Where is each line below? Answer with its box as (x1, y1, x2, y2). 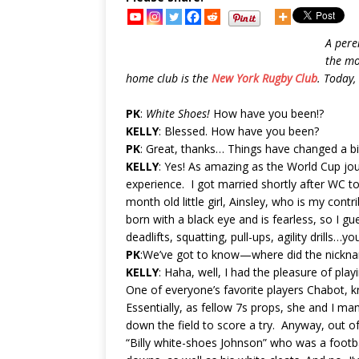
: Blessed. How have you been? (159, 123, 319, 139)
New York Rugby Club (212, 71, 317, 87)
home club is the (126, 71, 212, 87)
